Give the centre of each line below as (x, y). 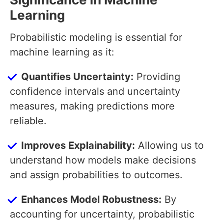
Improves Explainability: (78, 146)
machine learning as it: (62, 52)
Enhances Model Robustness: (91, 200)
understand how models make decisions (103, 160)
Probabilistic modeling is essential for (96, 38)
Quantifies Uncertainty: (77, 77)
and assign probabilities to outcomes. (96, 175)
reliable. (28, 121)
